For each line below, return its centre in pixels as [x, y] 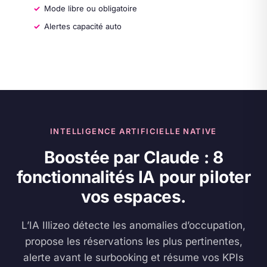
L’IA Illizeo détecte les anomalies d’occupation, [133, 225]
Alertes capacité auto [83, 26]
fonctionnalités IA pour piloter [133, 177]
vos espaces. [133, 197]
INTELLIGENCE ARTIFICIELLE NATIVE [133, 131]
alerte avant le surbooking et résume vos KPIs [133, 257]
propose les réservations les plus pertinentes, [133, 241]
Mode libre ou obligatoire [91, 8]
